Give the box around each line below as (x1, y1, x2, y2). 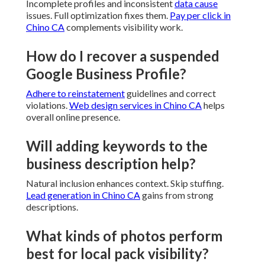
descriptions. (26, 201, 78, 213)
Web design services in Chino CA (69, 99, 202, 111)
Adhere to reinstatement (26, 88, 125, 99)
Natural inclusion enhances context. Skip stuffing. (26, 177, 224, 189)
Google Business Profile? (26, 65, 186, 83)
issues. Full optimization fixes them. (26, 9, 170, 21)
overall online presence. (26, 111, 120, 123)
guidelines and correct (125, 88, 216, 99)
